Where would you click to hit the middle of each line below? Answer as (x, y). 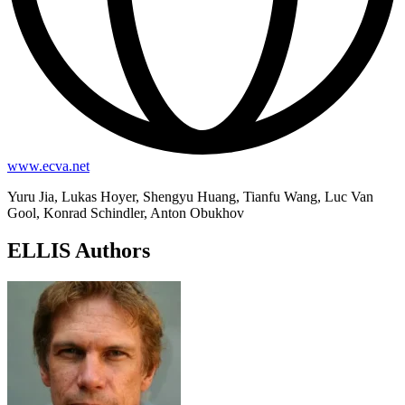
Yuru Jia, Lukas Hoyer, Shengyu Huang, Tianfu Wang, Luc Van (190, 196)
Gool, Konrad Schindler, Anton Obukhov (126, 212)
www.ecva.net (48, 165)
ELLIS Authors (79, 251)
